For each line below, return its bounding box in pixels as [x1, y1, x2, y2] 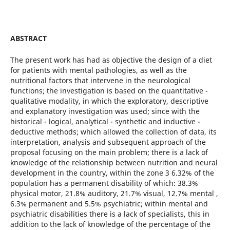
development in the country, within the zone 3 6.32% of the [10, 168, 214, 178]
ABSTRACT [10, 33, 47, 44]
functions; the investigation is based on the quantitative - [10, 86, 208, 96]
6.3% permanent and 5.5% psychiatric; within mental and [10, 199, 208, 209]
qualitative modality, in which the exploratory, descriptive [10, 96, 208, 106]
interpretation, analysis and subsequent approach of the [10, 137, 206, 147]
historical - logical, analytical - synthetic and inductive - [10, 117, 200, 127]
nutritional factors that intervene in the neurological [10, 75, 190, 86]
